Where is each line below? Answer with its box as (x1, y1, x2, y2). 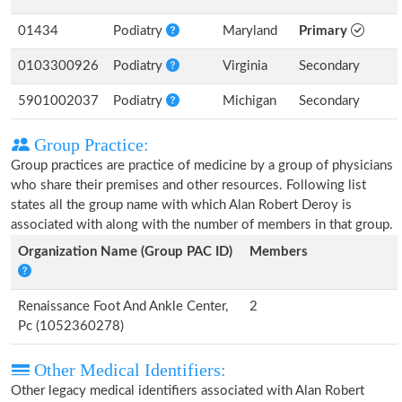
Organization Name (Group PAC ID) (18, 245, 232, 258)
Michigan (223, 94, 276, 108)
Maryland (223, 24, 277, 38)
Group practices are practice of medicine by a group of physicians (11, 159, 393, 172)
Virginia (223, 59, 267, 73)
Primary (299, 24, 351, 38)
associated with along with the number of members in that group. (11, 218, 393, 232)
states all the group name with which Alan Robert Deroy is (11, 198, 352, 212)
